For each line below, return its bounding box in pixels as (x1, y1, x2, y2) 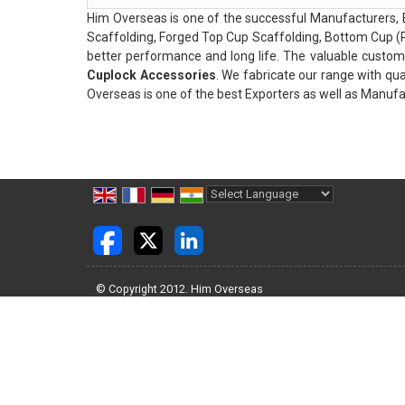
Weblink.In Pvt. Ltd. (230, 301, 325, 315)
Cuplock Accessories (87, 68, 216, 82)
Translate (317, 207, 372, 221)
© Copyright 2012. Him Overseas (96, 282, 263, 296)
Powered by (206, 207, 277, 221)
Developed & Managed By (96, 301, 230, 315)
